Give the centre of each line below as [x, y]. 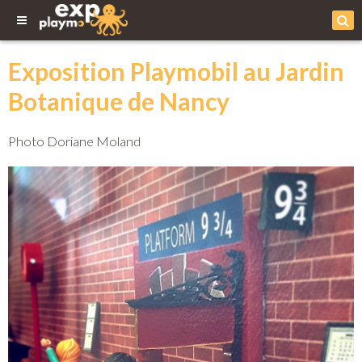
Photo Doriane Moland [74, 141]
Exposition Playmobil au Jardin [176, 71]
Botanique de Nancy [119, 101]
